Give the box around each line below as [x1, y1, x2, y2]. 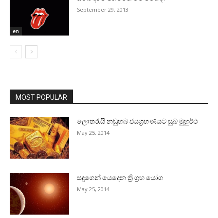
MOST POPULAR [16, 93, 67, 102]
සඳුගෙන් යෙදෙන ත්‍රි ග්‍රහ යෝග [77, 173, 163, 182]
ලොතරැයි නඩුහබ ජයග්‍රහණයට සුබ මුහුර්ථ [77, 117, 198, 126]
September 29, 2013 [77, 6, 129, 14]
